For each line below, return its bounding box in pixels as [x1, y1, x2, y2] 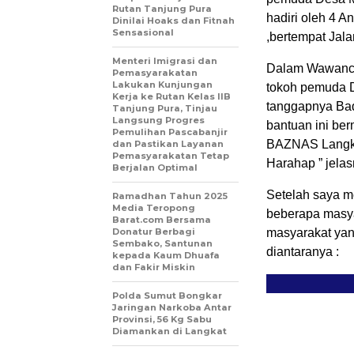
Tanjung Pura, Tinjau [112, 103, 217, 115]
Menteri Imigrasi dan [112, 55, 217, 67]
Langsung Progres [112, 115, 205, 126]
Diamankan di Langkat [112, 326, 227, 337]
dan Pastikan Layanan [112, 138, 224, 150]
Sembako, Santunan [112, 238, 213, 250]
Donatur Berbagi [112, 226, 195, 238]
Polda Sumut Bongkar [112, 290, 222, 302]
